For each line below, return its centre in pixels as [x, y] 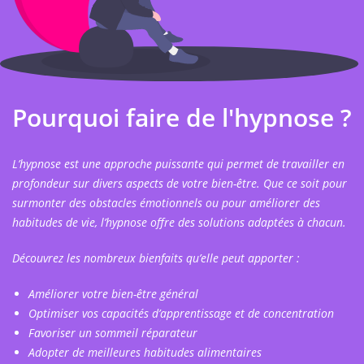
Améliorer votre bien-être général [113, 293]
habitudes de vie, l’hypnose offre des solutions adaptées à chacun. [181, 222]
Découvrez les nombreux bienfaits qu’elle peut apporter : [156, 258]
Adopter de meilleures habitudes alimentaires [145, 352]
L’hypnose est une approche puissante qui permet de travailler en [178, 163]
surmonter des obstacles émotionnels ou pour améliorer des [166, 202]
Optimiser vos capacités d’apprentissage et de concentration [181, 313]
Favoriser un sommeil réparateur [113, 332]
